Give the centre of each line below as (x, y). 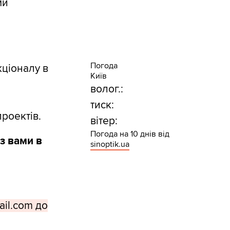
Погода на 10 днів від (130, 134)
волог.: (107, 89)
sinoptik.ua (110, 145)
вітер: (104, 121)
